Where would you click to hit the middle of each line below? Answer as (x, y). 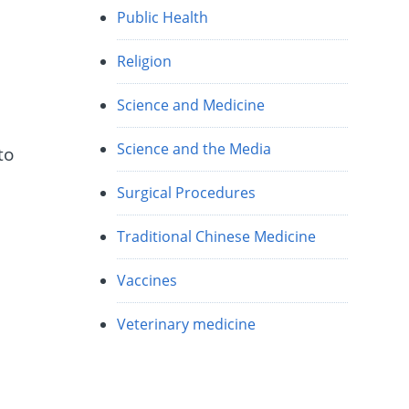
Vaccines (147, 281)
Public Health (163, 18)
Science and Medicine (191, 105)
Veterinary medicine (187, 325)
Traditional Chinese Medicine (217, 237)
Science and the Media (194, 149)
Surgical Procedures (187, 193)
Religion (145, 62)
